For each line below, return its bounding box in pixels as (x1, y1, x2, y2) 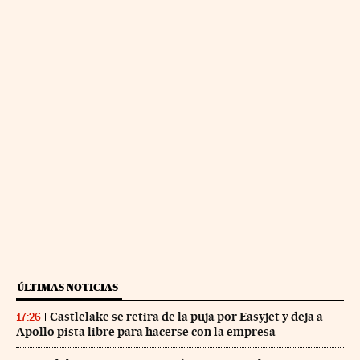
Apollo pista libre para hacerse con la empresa (16, 325, 276, 340)
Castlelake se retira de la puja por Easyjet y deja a (50, 309, 323, 325)
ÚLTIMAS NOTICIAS (17, 281, 118, 294)
